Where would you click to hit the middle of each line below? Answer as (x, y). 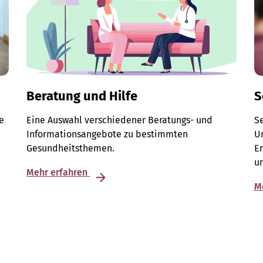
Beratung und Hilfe (82, 96)
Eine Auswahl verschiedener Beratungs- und (120, 120)
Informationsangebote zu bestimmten (107, 134)
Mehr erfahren (58, 173)
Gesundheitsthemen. (71, 149)
